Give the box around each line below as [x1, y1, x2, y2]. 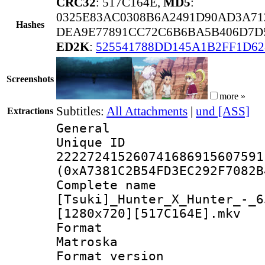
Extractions [7, 105, 53, 116]
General [56, 121, 110, 135]
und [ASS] [196, 104, 250, 118]
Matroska [56, 234, 118, 249]
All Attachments [106, 104, 188, 118]
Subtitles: [56, 104, 106, 118]
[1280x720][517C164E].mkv [56, 206, 241, 221]
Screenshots [7, 73, 54, 84]
